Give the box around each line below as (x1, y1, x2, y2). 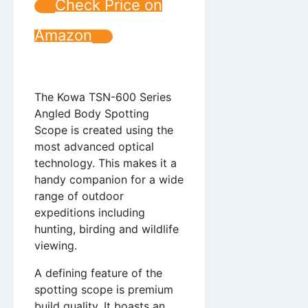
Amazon (34, 26, 92, 45)
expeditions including (34, 206, 145, 220)
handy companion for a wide (34, 173, 184, 187)
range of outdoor (34, 189, 124, 203)
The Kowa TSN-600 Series (34, 90, 171, 104)
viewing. (34, 239, 77, 253)
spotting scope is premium (34, 283, 173, 297)
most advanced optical (34, 140, 154, 154)
